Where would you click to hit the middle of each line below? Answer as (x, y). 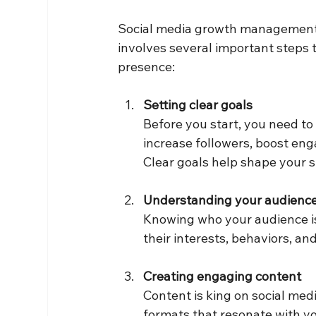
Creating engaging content (223, 276)
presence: (147, 67)
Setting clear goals (198, 105)
